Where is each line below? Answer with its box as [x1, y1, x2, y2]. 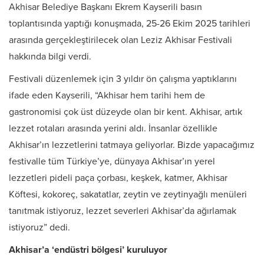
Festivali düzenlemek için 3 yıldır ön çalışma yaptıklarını [9, 73, 237, 85]
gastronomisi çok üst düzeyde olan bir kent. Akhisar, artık [9, 106, 242, 118]
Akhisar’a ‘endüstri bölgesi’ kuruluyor [9, 244, 167, 256]
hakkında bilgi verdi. [9, 51, 91, 63]
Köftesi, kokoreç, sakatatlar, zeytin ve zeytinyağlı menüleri [9, 189, 247, 201]
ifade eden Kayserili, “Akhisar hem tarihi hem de [9, 90, 205, 102]
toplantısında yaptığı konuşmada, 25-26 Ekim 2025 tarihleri [9, 18, 250, 30]
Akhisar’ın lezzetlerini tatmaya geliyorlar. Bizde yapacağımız [9, 139, 255, 151]
